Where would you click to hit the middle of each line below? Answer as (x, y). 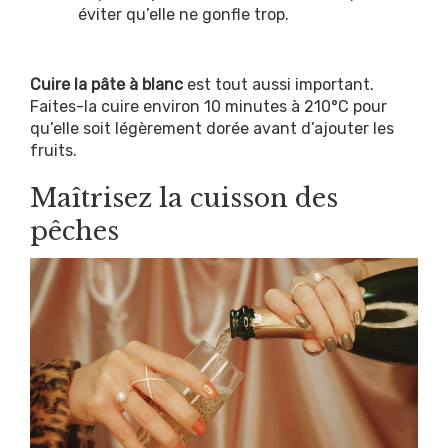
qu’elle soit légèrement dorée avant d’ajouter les (212, 129)
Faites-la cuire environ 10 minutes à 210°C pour (208, 107)
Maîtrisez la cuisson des (184, 198)
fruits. (53, 151)
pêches (74, 231)
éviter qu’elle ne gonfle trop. (183, 15)
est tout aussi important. (278, 85)
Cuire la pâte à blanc (106, 85)
